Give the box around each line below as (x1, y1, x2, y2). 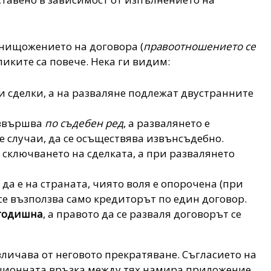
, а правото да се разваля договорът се (43, 207, 242, 221)
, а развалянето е (123, 116, 211, 131)
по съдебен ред (45, 116, 124, 131)
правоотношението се (143, 39, 256, 54)
